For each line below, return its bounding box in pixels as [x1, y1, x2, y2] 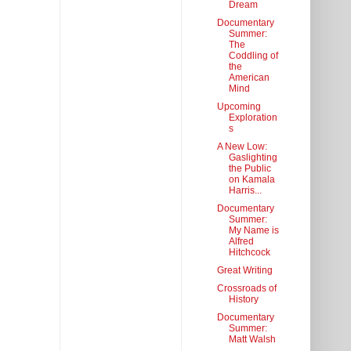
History [228, 294, 259, 306]
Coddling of [228, 50, 278, 62]
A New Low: [216, 141, 267, 153]
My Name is [228, 225, 279, 237]
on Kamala [228, 174, 275, 186]
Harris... [228, 185, 262, 197]
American [228, 72, 270, 84]
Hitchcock [228, 247, 270, 259]
